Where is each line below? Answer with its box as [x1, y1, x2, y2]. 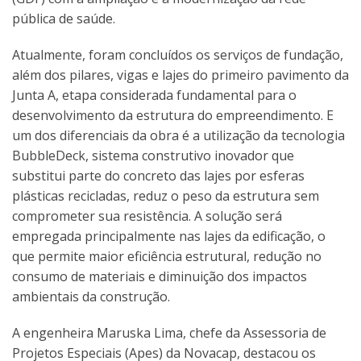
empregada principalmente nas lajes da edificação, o [12, 227, 326, 246]
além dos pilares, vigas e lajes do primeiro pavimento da [12, 66, 349, 85]
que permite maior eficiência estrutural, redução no [12, 247, 322, 266]
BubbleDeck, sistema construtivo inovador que [12, 147, 294, 165]
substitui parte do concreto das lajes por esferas [12, 167, 305, 185]
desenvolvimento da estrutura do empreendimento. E [12, 106, 334, 125]
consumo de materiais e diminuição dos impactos [12, 268, 307, 286]
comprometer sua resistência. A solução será [12, 207, 282, 226]
